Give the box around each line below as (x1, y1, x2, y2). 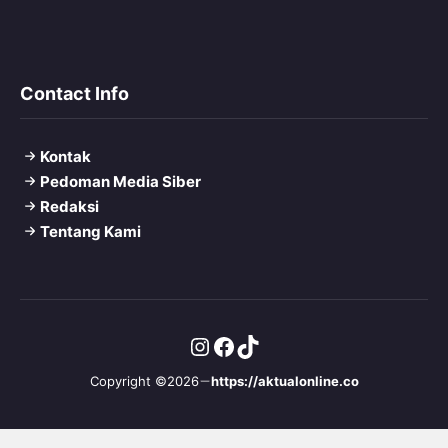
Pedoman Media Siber (39, 171, 201, 191)
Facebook (211, 330, 322, 360)
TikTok (235, 330, 308, 360)
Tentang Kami (39, 221, 141, 241)
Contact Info (20, 82, 129, 104)
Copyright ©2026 (89, 372, 199, 389)
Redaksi (39, 196, 99, 216)
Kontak (39, 146, 91, 166)
